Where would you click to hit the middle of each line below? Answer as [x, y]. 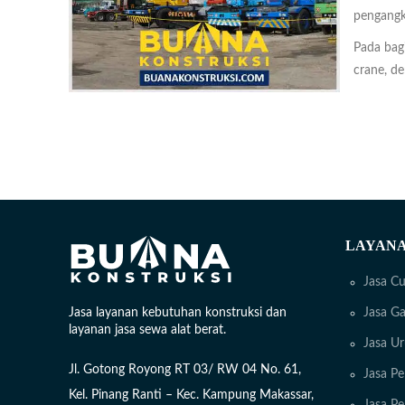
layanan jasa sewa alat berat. [147, 330]
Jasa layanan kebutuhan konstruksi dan [178, 313]
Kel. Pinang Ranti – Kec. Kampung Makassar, [191, 396]
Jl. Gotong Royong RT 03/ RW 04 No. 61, [185, 370]
